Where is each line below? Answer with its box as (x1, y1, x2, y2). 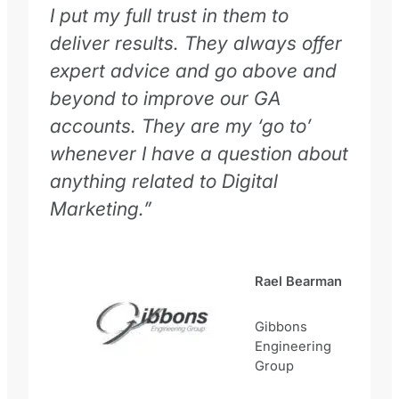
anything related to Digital (50, 168, 278, 192)
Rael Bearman (255, 273, 342, 289)
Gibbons (255, 319, 307, 336)
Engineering (255, 338, 331, 355)
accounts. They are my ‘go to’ (50, 113, 312, 137)
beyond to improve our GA (50, 85, 281, 110)
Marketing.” (50, 196, 151, 220)
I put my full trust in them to (50, 3, 289, 27)
